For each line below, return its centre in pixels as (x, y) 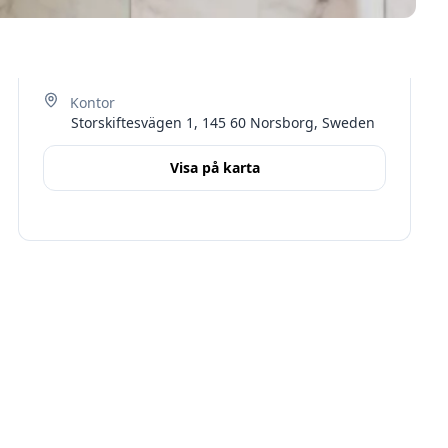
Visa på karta (214, 167)
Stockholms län (132, 331)
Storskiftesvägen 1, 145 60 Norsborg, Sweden (223, 122)
